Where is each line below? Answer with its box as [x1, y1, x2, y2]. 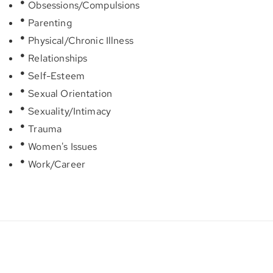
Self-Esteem [26, 69, 85, 82]
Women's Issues [26, 140, 97, 153]
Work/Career [26, 158, 85, 171]
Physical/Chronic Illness [26, 34, 133, 47]
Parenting [26, 16, 72, 29]
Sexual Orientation [26, 87, 113, 100]
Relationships [26, 52, 88, 65]
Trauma [26, 122, 62, 135]
